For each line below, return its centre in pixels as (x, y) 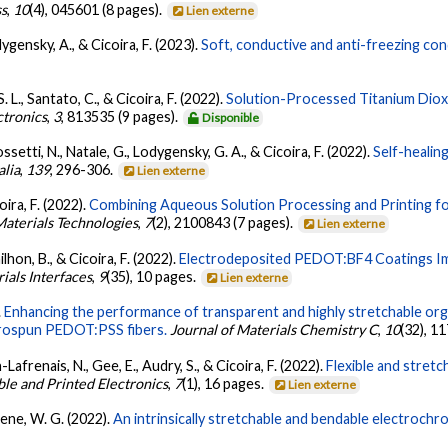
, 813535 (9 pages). (121, 116)
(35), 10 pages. (153, 276)
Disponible (231, 117)
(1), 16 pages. (225, 383)
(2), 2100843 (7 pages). (224, 223)
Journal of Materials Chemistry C (274, 330)
